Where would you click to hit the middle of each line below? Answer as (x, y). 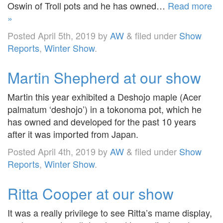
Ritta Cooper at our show (91, 193)
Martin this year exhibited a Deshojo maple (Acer (104, 96)
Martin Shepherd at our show (104, 77)
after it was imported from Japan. (73, 134)
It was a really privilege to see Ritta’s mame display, (110, 212)
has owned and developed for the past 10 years (102, 121)
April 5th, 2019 (67, 35)
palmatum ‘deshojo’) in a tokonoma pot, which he (105, 109)
